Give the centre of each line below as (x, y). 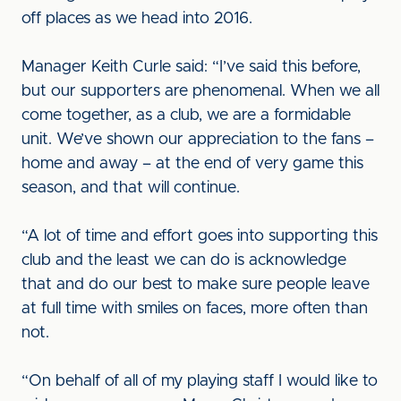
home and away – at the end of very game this (192, 164)
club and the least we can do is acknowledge (184, 260)
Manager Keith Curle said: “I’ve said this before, (191, 67)
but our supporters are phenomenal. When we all (200, 91)
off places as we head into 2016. (137, 19)
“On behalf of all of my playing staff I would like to (200, 381)
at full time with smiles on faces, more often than (195, 309)
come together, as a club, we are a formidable (186, 115)
